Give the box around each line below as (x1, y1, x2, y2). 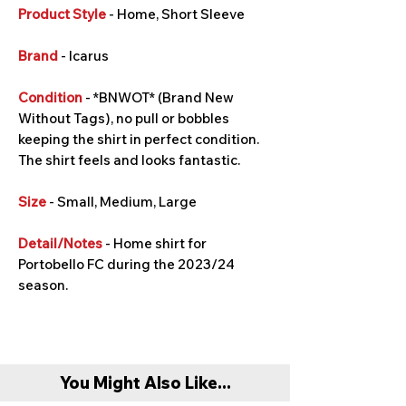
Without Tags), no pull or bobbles (18, 110, 229, 127)
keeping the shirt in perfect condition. (18, 130, 259, 148)
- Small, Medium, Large (46, 193, 197, 210)
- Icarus (58, 47, 109, 64)
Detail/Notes (18, 235, 102, 252)
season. (18, 276, 68, 294)
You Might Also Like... (59, 372, 231, 393)
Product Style (18, 5, 106, 23)
